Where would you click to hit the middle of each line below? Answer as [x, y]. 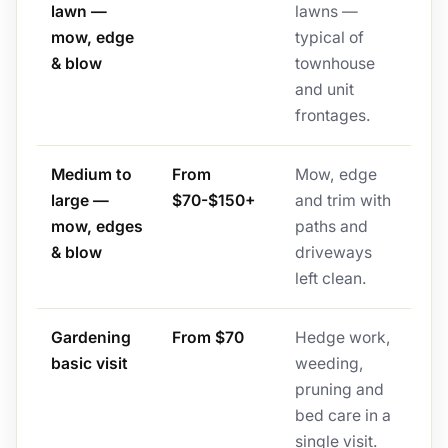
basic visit [89, 364]
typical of [329, 38]
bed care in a [342, 416]
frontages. [332, 116]
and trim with [342, 201]
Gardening [90, 338]
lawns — [326, 12]
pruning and [339, 390]
